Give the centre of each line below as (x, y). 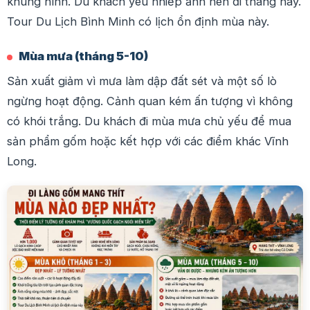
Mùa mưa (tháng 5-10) (83, 56)
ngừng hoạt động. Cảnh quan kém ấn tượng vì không (150, 101)
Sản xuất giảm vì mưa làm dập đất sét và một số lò (142, 81)
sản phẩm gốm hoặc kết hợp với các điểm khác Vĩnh (148, 141)
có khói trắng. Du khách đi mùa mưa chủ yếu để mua (149, 121)
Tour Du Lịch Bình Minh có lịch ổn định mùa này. (138, 21)
